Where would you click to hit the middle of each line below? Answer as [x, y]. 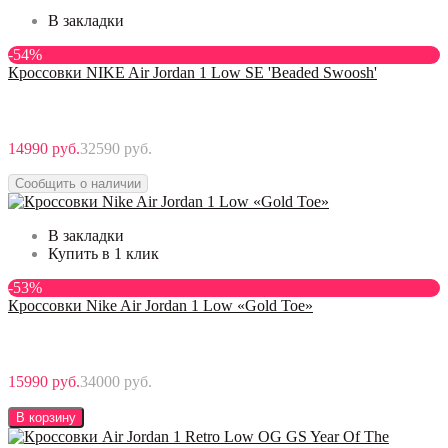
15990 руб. [44, 381]
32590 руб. [116, 148]
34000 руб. [116, 381]
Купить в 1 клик [103, 253]
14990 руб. [44, 148]
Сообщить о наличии [78, 183]
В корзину [46, 417]
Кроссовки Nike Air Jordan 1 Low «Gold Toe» [160, 305]
